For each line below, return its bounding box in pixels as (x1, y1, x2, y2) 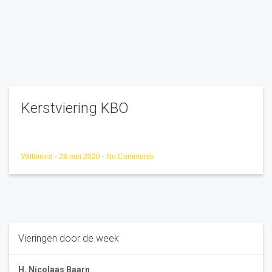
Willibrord (21, 152, 55, 161)
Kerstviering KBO (21, 100, 129, 117)
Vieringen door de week (18, 233, 119, 244)
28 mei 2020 (59, 152, 102, 161)
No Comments (106, 152, 154, 161)
